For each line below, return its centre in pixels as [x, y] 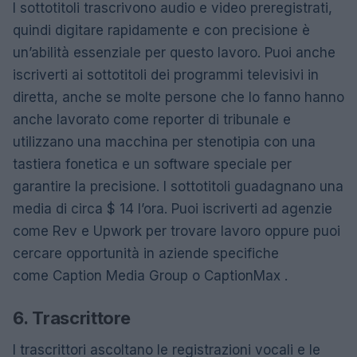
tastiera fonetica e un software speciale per [152, 164]
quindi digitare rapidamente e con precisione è [161, 30]
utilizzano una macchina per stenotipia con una [164, 141]
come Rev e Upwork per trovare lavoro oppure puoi [177, 231]
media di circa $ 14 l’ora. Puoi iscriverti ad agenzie [173, 208]
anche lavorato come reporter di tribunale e [152, 119]
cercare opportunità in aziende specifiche [146, 253]
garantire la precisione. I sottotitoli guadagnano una [178, 186]
